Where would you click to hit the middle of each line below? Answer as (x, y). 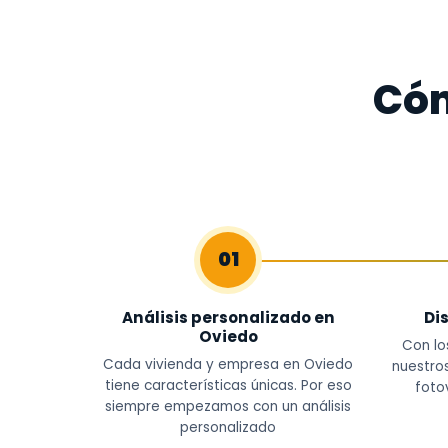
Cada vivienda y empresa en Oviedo (228, 364)
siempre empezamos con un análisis (228, 406)
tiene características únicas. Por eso (228, 385)
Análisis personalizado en (228, 317)
